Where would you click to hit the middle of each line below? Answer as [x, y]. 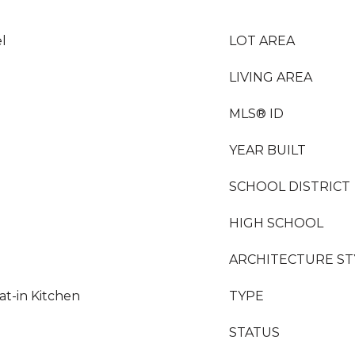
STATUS [254, 332]
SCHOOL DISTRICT [290, 187]
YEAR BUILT [267, 150]
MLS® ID [256, 114]
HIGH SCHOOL [276, 223]
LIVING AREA [271, 77]
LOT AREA [262, 41]
